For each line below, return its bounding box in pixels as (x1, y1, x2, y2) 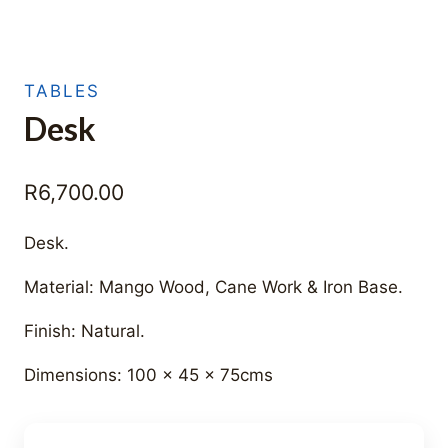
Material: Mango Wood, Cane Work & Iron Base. (24, 276, 403, 297)
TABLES (24, 81, 100, 102)
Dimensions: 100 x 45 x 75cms (24, 364, 273, 385)
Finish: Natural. (24, 320, 145, 341)
